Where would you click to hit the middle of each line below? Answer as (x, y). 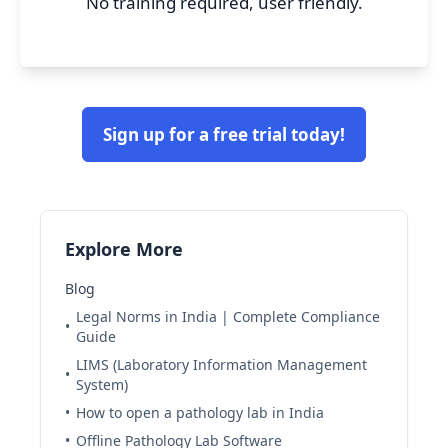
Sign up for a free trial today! (224, 134)
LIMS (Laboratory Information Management (221, 364)
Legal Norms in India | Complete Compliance (228, 316)
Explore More (124, 249)
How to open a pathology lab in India (200, 412)
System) (102, 384)
